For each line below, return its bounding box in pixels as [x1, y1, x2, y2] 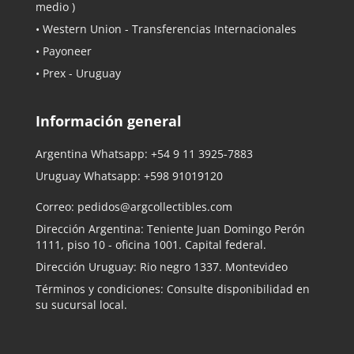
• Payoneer [36, 43, 92, 59]
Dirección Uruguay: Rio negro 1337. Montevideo [36, 258, 288, 274]
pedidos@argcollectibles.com [77, 198, 232, 214]
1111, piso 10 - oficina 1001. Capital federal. [36, 236, 266, 252]
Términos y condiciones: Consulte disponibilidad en [36, 281, 310, 296]
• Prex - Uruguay [36, 66, 121, 81]
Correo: [36, 198, 77, 214]
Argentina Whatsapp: [36, 146, 151, 162]
